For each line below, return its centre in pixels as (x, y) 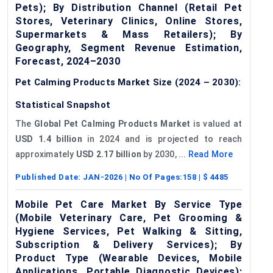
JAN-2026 (103, 177)
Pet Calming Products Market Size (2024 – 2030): (128, 82)
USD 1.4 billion (49, 139)
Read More (211, 154)
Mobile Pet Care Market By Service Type (129, 204)
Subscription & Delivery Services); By (129, 244)
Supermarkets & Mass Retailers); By (129, 34)
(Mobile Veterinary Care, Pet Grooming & (129, 218)
